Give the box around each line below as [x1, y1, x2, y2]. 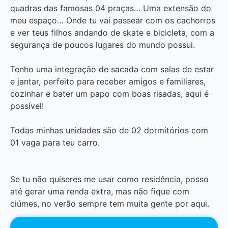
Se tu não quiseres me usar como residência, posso [10, 174, 209, 184]
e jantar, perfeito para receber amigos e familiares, [10, 76, 206, 87]
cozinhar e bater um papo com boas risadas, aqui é [10, 88, 209, 99]
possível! [10, 100, 44, 111]
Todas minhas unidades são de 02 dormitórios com [10, 125, 208, 135]
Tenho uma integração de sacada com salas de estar [10, 64, 214, 74]
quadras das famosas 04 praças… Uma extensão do [10, 3, 211, 13]
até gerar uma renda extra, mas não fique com [10, 186, 189, 196]
